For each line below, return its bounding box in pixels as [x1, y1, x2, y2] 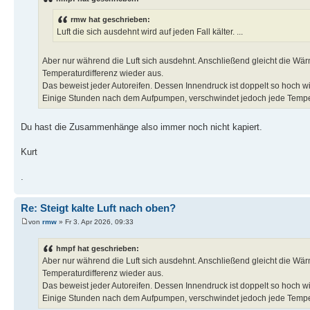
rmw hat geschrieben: [71, 15, 150, 24]
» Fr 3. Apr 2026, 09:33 [57, 217, 134, 226]
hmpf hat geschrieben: [56, 244, 139, 253]
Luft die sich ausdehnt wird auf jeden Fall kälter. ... [57, 27, 243, 37]
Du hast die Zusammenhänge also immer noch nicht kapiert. [21, 122, 262, 133]
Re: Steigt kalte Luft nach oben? [21, 202, 176, 215]
